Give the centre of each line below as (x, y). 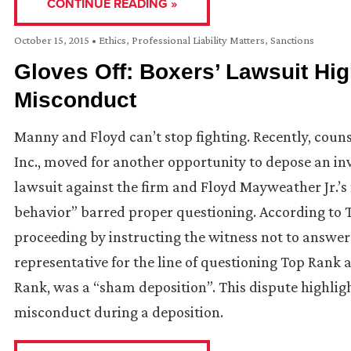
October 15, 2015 (53, 40)
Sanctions (292, 40)
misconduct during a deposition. (119, 312)
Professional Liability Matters (198, 40)
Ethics (112, 40)
